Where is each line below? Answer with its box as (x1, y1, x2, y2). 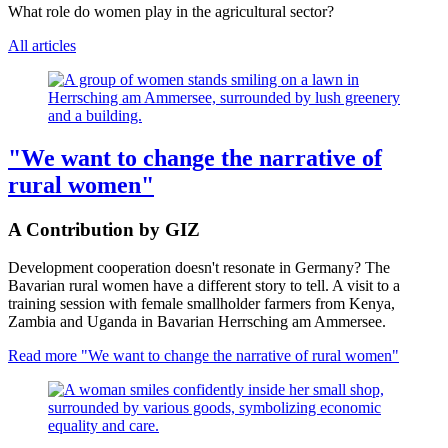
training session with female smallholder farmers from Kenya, (8, 295, 395, 313)
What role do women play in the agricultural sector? (8, 2, 334, 20)
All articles (8, 36, 76, 54)
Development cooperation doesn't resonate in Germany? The (8, 259, 390, 277)
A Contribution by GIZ (8, 218, 200, 240)
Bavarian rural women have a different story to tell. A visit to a (8, 277, 400, 295)
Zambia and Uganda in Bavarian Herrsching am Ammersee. (8, 313, 386, 331)
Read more (8, 347, 77, 365)
